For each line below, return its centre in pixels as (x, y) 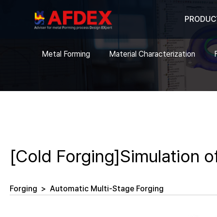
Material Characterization (152, 54)
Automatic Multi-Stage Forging (107, 189)
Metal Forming (66, 54)
